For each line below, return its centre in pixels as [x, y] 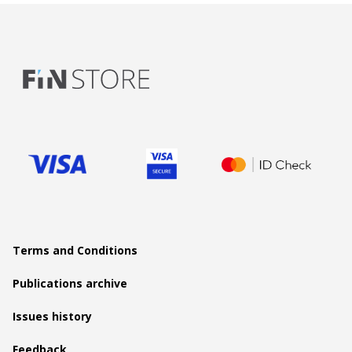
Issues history [52, 317]
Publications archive [70, 284]
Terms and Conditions [75, 251]
